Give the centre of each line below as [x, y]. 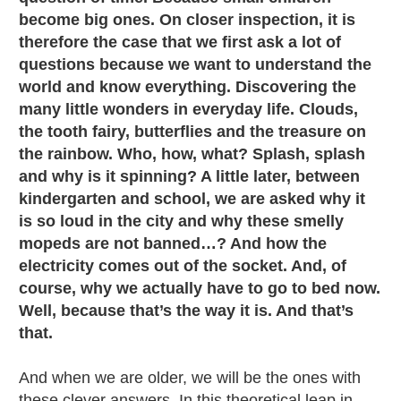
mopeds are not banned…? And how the [173, 243]
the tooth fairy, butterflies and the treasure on [192, 131]
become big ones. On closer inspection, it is [187, 19]
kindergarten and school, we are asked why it [192, 198]
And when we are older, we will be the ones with [190, 377]
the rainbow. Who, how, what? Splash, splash [192, 154]
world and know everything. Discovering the [188, 86]
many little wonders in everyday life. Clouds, [188, 109]
